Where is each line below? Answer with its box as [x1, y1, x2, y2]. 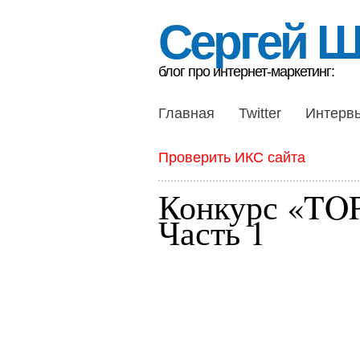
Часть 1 [158, 210, 266, 255]
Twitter [239, 105, 281, 121]
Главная [158, 105, 215, 121]
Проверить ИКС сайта [158, 149, 305, 166]
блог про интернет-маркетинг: [158, 63, 334, 80]
